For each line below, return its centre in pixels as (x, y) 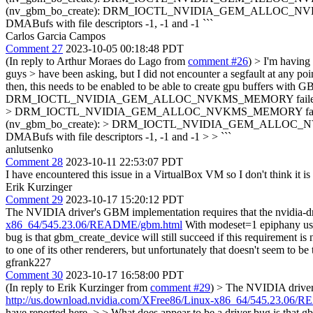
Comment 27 (34, 48)
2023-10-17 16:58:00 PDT (125, 275)
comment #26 (218, 61)
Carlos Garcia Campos (56, 36)
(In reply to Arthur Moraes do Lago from (97, 61)
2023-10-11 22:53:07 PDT (124, 161)
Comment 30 (34, 275)
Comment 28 (34, 161)
